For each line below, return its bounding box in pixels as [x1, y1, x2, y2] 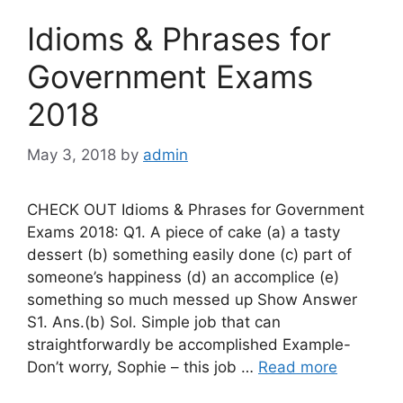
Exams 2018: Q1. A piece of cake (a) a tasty [27, 222, 340, 241]
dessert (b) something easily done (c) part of [27, 245, 352, 264]
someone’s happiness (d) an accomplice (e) [27, 267, 339, 286]
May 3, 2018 [27, 145, 116, 164]
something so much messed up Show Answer [27, 290, 357, 309]
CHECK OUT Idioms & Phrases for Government [27, 200, 364, 219]
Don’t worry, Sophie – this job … [27, 357, 258, 376]
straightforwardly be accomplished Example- [27, 335, 351, 354]
